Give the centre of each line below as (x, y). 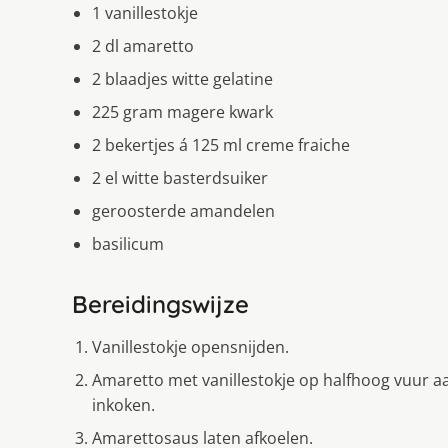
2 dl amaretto (143, 45)
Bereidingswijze (160, 303)
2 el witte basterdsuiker (180, 177)
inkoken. (123, 404)
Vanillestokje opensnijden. (190, 346)
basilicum (128, 243)
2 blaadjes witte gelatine (182, 78)
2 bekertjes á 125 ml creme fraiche (221, 144)
